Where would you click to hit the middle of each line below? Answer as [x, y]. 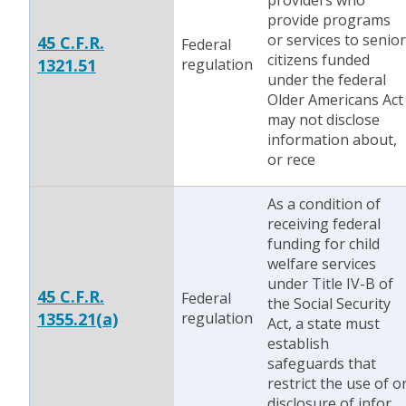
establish [298, 343]
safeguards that [322, 363]
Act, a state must [324, 324]
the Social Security [329, 304]
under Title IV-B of [330, 284]
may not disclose [324, 120]
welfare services [322, 264]
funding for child [324, 244]
